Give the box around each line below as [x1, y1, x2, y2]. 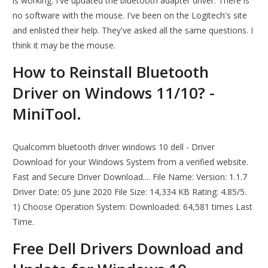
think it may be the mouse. [13, 39, 116, 51]
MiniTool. [13, 103, 82, 125]
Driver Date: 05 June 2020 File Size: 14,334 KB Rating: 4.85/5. [13, 186, 247, 198]
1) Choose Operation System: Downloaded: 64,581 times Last [13, 201, 253, 213]
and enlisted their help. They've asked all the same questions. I [13, 25, 254, 36]
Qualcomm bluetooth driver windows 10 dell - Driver [13, 141, 215, 153]
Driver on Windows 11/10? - [13, 82, 215, 104]
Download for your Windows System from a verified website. [13, 156, 249, 168]
